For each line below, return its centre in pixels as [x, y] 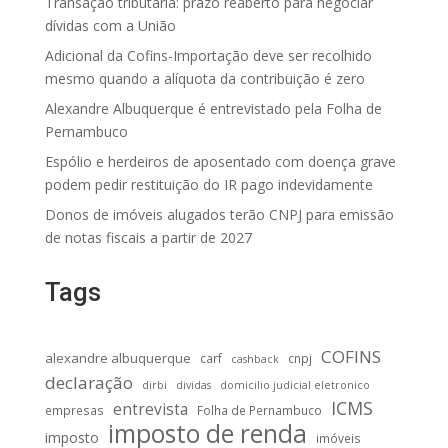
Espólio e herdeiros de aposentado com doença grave [220, 162]
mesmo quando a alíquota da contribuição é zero [204, 79]
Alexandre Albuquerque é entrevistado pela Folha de [213, 109]
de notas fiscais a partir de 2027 [148, 238]
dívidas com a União [110, 26]
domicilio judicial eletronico [294, 385]
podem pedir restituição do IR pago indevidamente [208, 185]
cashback [254, 359]
